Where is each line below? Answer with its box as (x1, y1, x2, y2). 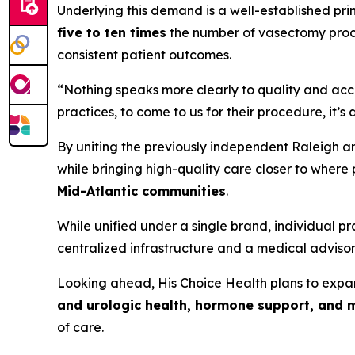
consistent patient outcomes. (57, 46, 231, 63)
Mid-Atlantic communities (57, 182, 226, 199)
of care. (57, 319, 104, 335)
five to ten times (57, 24, 166, 40)
